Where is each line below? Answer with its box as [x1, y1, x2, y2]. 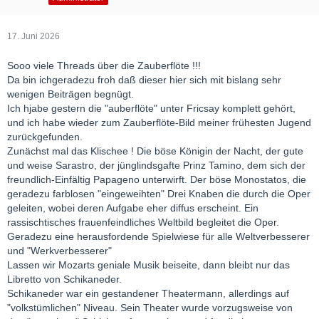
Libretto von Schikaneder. [7, 273, 122, 286]
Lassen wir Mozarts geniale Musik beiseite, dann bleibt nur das [7, 259, 290, 271]
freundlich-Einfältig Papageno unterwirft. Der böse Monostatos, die [7, 174, 306, 186]
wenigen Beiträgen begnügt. [7, 88, 134, 100]
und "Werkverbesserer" [7, 245, 112, 257]
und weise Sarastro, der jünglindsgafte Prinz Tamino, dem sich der [7, 159, 305, 172]
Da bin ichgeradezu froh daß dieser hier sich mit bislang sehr [7, 74, 281, 86]
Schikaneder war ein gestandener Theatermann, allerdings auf [7, 288, 289, 300]
